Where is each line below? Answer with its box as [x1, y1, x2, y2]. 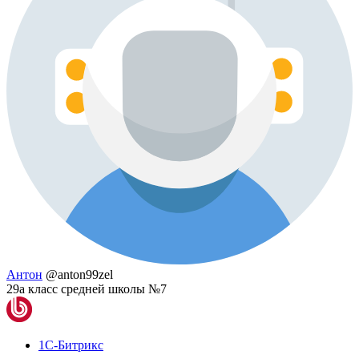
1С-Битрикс [38, 338, 103, 353]
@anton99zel [46, 268, 113, 282]
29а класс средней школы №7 [6, 282, 167, 296]
